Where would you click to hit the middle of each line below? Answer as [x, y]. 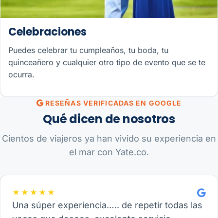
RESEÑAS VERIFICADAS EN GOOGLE [112, 103]
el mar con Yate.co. [109, 152]
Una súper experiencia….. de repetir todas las [107, 205]
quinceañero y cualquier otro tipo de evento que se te [107, 63]
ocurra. [21, 75]
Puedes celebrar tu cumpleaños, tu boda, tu [88, 50]
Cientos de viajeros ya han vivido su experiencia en [109, 139]
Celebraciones [47, 32]
